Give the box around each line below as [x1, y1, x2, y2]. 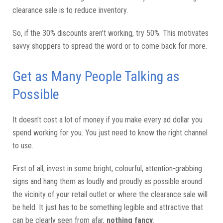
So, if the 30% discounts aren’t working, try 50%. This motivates [12, 28, 209, 38]
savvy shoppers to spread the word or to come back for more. [12, 41, 207, 51]
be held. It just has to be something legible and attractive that [12, 202, 203, 212]
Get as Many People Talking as [12, 68, 180, 85]
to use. [12, 140, 33, 150]
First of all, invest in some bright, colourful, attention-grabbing [12, 163, 202, 173]
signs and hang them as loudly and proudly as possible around [12, 176, 202, 186]
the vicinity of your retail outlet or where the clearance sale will [12, 189, 208, 199]
